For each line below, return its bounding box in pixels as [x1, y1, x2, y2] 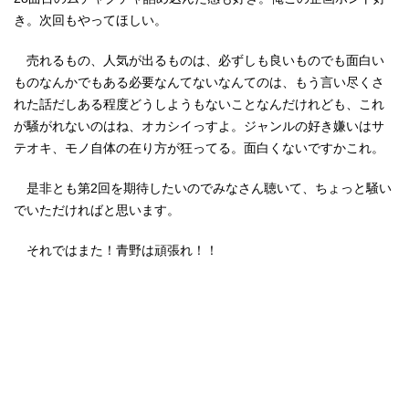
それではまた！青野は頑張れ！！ [14, 243, 218, 257]
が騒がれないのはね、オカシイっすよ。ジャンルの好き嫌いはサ [14, 119, 384, 133]
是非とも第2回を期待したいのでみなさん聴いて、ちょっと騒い [14, 181, 392, 195]
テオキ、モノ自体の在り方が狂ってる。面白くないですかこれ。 [14, 141, 384, 155]
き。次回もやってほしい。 [14, 13, 167, 27]
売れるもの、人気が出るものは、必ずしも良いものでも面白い [14, 53, 384, 68]
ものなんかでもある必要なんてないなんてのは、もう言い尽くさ [14, 75, 384, 89]
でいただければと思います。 [14, 203, 180, 217]
